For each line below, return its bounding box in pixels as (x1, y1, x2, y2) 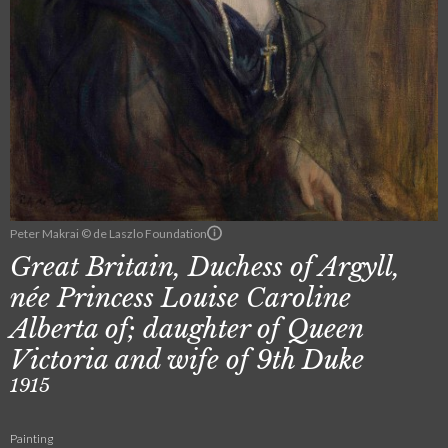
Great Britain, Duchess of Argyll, (10, 251, 400, 284)
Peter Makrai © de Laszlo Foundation (10, 225, 207, 241)
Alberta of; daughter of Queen (10, 313, 363, 346)
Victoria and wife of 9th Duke (10, 344, 364, 377)
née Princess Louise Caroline (10, 282, 351, 315)
